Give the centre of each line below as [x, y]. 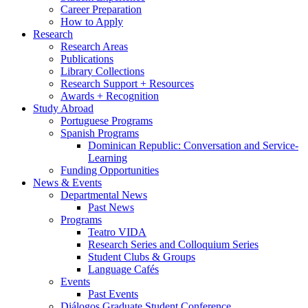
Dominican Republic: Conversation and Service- [193, 146]
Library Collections [102, 71]
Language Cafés [123, 269]
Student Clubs [120, 257]
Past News [111, 208]
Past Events [113, 294]
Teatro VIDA [117, 232]
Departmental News [104, 195]
